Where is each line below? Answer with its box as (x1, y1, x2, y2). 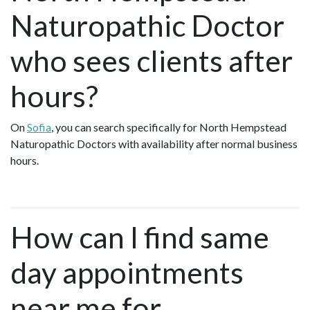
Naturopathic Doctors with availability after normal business (10, 137, 298, 151)
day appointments (10, 255, 244, 291)
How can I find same (10, 219, 269, 255)
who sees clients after (10, 43, 293, 79)
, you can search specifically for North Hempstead (51, 120, 286, 134)
